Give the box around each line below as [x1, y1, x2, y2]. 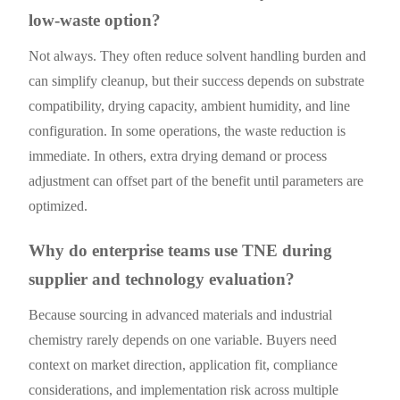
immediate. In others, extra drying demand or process [29, 147, 328, 163]
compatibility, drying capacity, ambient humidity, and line [29, 97, 351, 113]
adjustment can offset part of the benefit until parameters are [29, 172, 364, 188]
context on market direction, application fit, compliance [29, 356, 338, 372]
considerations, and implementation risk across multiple [29, 381, 339, 397]
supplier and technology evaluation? [29, 269, 296, 288]
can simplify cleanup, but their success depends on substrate [29, 72, 365, 88]
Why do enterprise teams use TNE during [29, 240, 333, 260]
